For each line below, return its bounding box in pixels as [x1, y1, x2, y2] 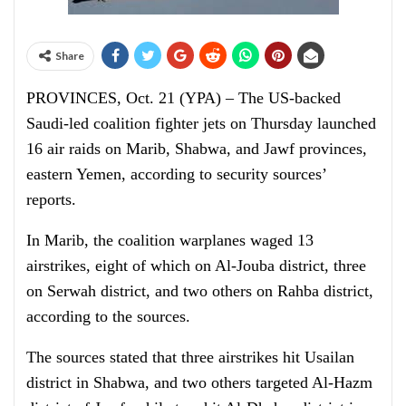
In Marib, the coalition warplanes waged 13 [26, 231, 314, 249]
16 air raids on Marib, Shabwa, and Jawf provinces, [26, 140, 367, 158]
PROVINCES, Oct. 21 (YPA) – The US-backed [26, 89, 341, 107]
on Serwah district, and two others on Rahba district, [26, 282, 373, 300]
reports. [26, 190, 76, 208]
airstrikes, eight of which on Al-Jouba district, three [26, 256, 366, 275]
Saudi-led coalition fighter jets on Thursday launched [26, 114, 376, 132]
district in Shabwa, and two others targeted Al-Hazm [26, 373, 372, 391]
